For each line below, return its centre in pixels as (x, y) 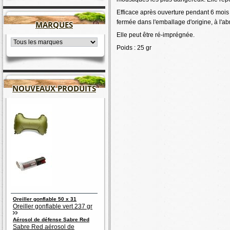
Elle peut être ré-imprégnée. (156, 35)
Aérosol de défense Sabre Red (51, 220)
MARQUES (54, 25)
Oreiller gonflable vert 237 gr (53, 206)
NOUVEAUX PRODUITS (54, 88)
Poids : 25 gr (134, 47)
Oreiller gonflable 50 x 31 (45, 199)
